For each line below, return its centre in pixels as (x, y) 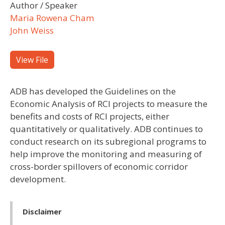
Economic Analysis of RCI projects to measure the (109, 104)
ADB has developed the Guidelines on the (93, 91)
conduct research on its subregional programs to (108, 142)
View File (32, 60)
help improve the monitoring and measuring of (106, 154)
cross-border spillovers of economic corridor (99, 167)
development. (38, 179)
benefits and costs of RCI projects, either (90, 117)
